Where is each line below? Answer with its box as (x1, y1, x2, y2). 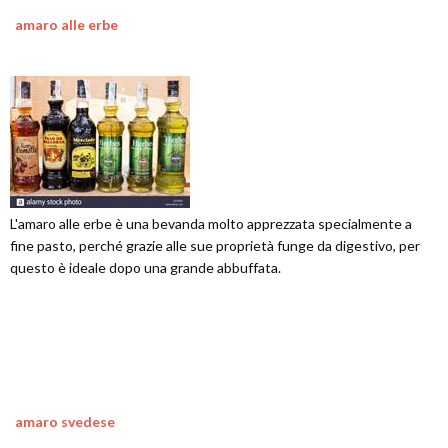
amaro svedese (15, 413, 115, 431)
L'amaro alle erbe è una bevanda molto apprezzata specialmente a (10, 215, 412, 233)
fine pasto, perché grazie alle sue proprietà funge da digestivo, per (10, 237, 420, 255)
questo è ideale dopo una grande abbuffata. (10, 259, 281, 277)
